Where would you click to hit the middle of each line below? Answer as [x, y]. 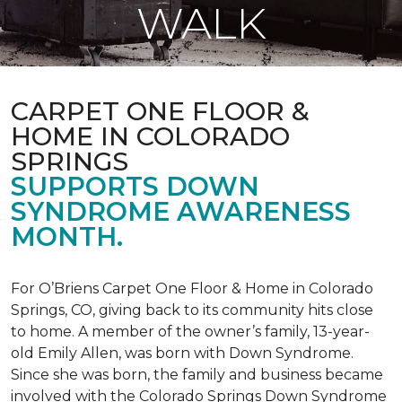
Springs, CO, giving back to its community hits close [192, 310]
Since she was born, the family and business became [197, 375]
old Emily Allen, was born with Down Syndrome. [182, 353]
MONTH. [67, 236]
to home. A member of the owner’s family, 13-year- [190, 332]
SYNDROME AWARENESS [181, 211]
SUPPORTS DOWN [135, 186]
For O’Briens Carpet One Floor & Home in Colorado [192, 288]
